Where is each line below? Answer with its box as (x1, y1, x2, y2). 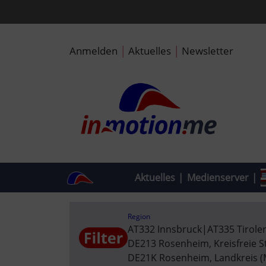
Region (127, 211, 150, 221)
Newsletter (182, 43, 233, 58)
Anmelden (69, 43, 118, 58)
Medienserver (186, 170, 249, 184)
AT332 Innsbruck (127, 222, 202, 236)
